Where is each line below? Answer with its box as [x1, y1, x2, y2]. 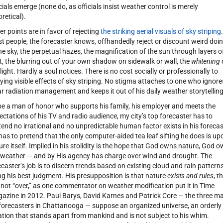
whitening [189, 57, 220, 66]
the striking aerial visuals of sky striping [100, 27, 221, 36]
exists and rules [165, 172, 214, 180]
